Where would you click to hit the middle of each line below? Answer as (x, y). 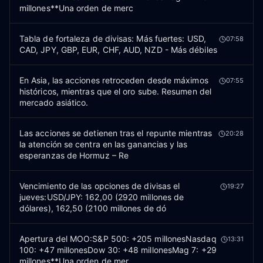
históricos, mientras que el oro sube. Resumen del (115, 91)
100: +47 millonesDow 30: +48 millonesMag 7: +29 (118, 250)
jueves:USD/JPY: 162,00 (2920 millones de (102, 197)
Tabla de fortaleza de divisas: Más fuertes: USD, (113, 38)
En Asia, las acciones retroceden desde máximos (114, 80)
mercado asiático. (54, 102)
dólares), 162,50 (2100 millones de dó (93, 208)
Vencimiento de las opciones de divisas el (100, 186)
